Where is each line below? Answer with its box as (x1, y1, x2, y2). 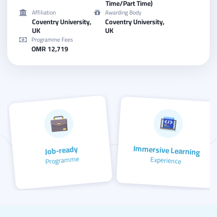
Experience (150, 153, 182, 168)
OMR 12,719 (31, 43, 68, 55)
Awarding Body (105, 7, 141, 18)
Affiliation (32, 7, 56, 18)
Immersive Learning (133, 140, 201, 160)
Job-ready (44, 141, 78, 159)
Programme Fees (31, 34, 73, 45)
